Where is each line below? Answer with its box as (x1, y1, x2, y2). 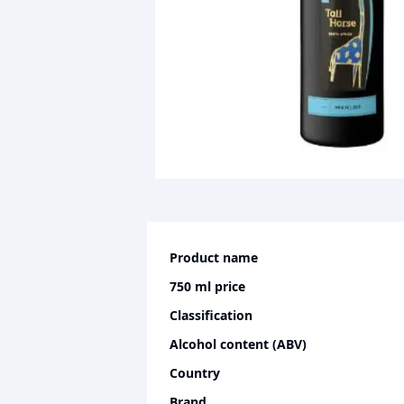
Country (170, 364, 221, 382)
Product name (170, 249, 259, 267)
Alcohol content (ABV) (170, 335, 308, 353)
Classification (170, 307, 253, 325)
